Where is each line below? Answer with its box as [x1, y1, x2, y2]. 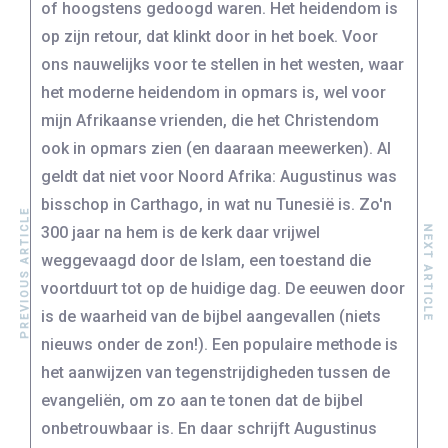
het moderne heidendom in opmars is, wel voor [41, 83, 386, 103]
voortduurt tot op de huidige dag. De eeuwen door [41, 279, 405, 299]
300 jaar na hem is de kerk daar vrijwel [41, 223, 320, 243]
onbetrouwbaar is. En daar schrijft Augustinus [41, 419, 377, 439]
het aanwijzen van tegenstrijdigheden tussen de [41, 363, 390, 383]
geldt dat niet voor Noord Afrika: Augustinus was [41, 167, 397, 187]
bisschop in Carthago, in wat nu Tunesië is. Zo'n [41, 195, 392, 215]
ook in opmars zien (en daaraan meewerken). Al [41, 139, 391, 159]
